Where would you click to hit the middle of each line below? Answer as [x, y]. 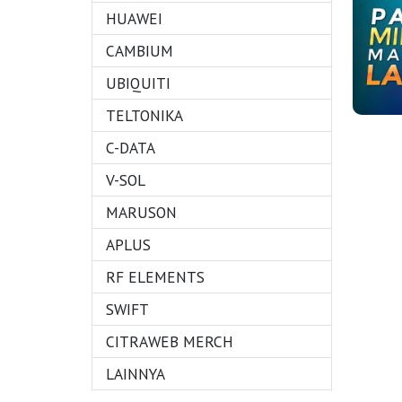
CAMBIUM [140, 51]
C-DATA [131, 148]
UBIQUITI [138, 83]
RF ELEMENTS [155, 277]
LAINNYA [135, 374]
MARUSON [141, 212]
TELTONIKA [144, 115]
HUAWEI [134, 18]
